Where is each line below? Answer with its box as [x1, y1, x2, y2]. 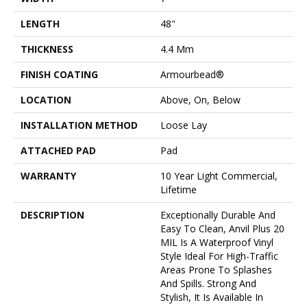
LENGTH [21, 16, 60, 30]
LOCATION [21, 93, 71, 106]
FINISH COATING [21, 67, 98, 81]
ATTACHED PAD [21, 143, 96, 157]
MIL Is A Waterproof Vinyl [160, 235, 273, 249]
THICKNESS [21, 42, 73, 56]
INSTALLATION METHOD [21, 118, 138, 132]
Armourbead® [160, 67, 224, 81]
